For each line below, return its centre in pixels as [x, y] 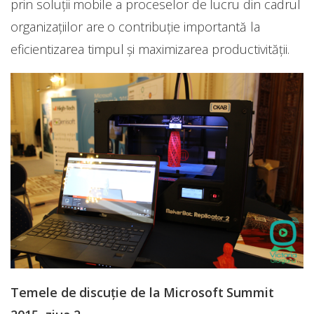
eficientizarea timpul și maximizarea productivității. [150, 49]
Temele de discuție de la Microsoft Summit [143, 293]
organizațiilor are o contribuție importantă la [135, 27]
